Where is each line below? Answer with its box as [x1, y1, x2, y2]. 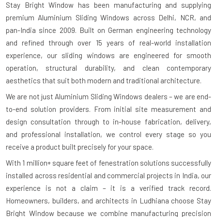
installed [6, 171, 33, 180]
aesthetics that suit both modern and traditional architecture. [6, 76, 201, 85]
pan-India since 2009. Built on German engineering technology [6, 26, 211, 35]
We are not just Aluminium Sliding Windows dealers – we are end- [6, 92, 211, 101]
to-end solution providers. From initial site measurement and [6, 105, 211, 114]
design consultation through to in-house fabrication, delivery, [6, 117, 211, 126]
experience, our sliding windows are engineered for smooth [6, 51, 211, 60]
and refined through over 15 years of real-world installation [6, 38, 211, 47]
